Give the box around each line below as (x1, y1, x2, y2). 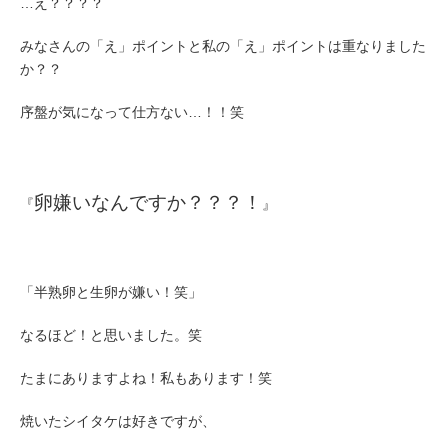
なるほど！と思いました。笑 (20, 327, 202, 343)
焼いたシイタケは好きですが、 (20, 413, 216, 429)
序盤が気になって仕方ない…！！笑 (20, 104, 244, 120)
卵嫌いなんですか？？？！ (34, 192, 262, 213)
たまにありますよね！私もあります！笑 (20, 370, 272, 386)
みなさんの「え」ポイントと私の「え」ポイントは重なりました (20, 38, 426, 54)
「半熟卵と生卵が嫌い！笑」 (20, 284, 202, 300)
